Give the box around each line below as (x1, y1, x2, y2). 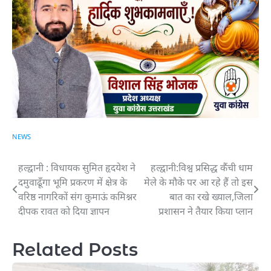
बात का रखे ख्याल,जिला (169, 190, 253, 204)
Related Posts (12, 239, 138, 261)
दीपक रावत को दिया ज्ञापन (18, 204, 109, 218)
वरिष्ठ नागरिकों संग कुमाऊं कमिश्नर (18, 190, 137, 204)
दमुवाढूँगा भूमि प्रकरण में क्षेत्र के (18, 175, 127, 189)
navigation (11, 183, 96, 201)
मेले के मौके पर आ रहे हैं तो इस (144, 175, 253, 189)
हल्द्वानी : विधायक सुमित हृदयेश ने (18, 161, 135, 175)
